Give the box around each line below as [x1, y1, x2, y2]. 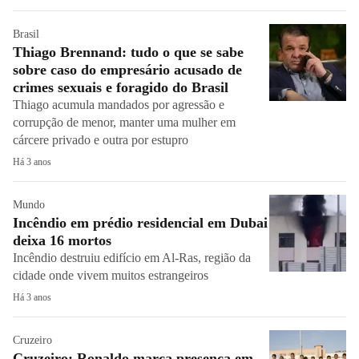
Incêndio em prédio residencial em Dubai [13, 215, 268, 231]
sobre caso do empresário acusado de [13, 62, 242, 78]
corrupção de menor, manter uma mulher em [13, 115, 236, 129]
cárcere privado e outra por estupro [13, 133, 188, 147]
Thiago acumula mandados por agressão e [13, 98, 224, 111]
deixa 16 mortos [13, 232, 111, 248]
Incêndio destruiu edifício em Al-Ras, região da [13, 251, 251, 264]
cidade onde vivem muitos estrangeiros [13, 268, 208, 282]
